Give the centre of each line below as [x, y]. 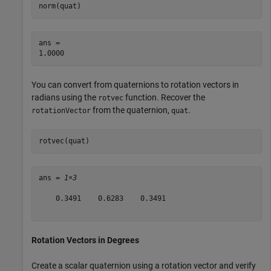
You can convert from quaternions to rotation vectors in [135, 84]
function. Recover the [164, 97]
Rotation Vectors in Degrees [85, 240]
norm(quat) [60, 6]
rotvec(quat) [64, 141]
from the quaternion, [131, 110]
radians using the [65, 97]
